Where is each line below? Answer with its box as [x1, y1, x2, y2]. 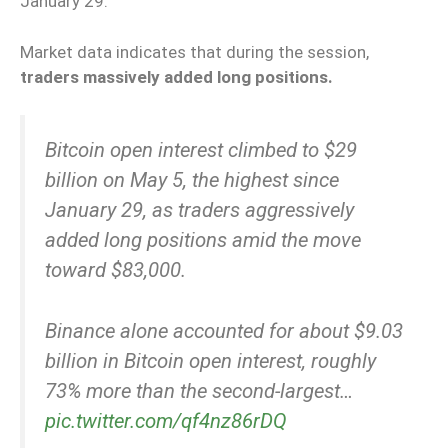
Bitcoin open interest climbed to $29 [45, 138, 357, 163]
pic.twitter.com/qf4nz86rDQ [45, 408, 287, 433]
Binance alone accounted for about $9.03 [45, 318, 403, 343]
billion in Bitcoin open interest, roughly [45, 348, 376, 373]
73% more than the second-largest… [45, 378, 353, 403]
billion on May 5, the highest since [45, 168, 339, 193]
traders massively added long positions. [20, 66, 333, 87]
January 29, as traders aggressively [45, 198, 354, 223]
